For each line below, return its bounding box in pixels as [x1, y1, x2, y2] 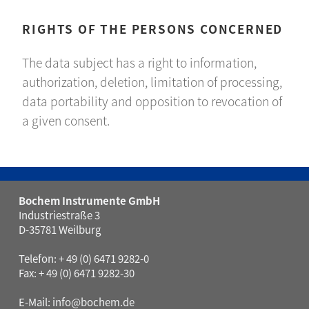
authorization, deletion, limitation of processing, [22, 73, 283, 91]
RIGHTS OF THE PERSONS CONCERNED [22, 19, 283, 37]
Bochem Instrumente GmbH [18, 192, 160, 208]
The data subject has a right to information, [22, 54, 257, 72]
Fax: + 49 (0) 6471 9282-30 [18, 266, 134, 281]
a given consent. [22, 112, 110, 130]
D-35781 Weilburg [18, 221, 101, 237]
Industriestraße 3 [18, 207, 100, 222]
